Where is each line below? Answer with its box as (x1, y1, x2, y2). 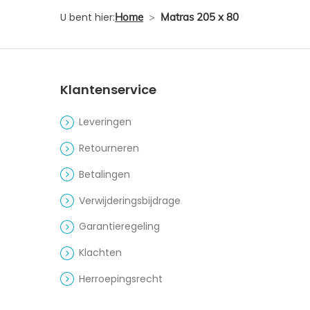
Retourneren (79, 141, 140, 156)
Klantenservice (60, 81, 156, 99)
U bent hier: (60, 10, 115, 25)
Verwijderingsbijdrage (79, 193, 181, 208)
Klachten (79, 246, 122, 260)
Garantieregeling (79, 219, 161, 234)
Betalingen (79, 167, 131, 181)
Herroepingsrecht (79, 271, 163, 286)
